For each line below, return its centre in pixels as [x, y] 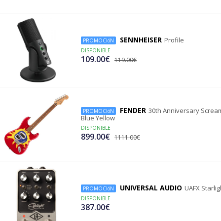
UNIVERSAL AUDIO [151, 188]
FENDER [133, 110]
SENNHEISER [141, 40]
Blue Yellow [98, 118]
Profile [174, 40]
